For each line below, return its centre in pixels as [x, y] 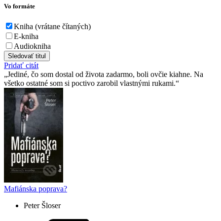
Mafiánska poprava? [36, 188]
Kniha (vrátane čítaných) [52, 26]
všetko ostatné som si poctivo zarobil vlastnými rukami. [90, 83]
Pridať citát [21, 65]
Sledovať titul [27, 56]
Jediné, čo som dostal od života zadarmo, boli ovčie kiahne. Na [105, 74]
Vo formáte [19, 6]
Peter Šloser [42, 205]
